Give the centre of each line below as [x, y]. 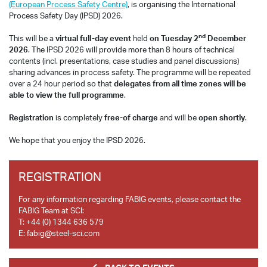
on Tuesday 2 [174, 38]
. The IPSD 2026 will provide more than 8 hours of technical [131, 49]
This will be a [32, 38]
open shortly [221, 117]
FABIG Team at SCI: [51, 210]
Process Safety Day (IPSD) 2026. [66, 15]
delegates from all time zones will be [180, 83]
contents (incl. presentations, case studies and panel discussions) [124, 61]
